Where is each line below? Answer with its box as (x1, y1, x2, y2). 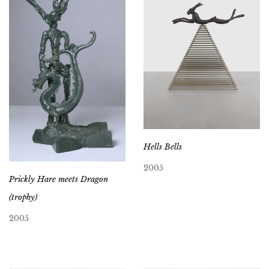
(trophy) (9, 192, 37, 202)
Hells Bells (144, 142, 182, 153)
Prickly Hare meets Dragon (9, 174, 108, 184)
